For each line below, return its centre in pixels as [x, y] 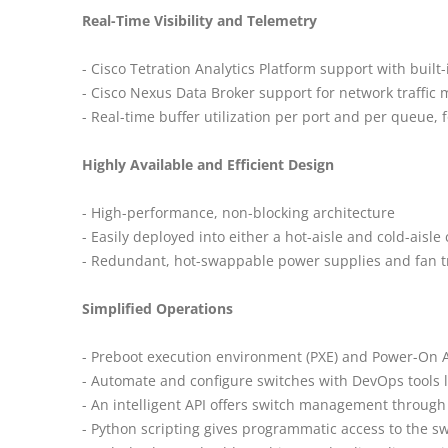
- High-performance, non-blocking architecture [238, 212]
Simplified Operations [157, 308]
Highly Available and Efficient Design [208, 164]
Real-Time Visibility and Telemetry [199, 20]
